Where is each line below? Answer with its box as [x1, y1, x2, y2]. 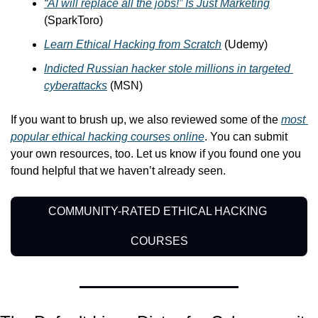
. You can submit [204, 131, 287, 143]
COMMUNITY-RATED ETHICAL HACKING [48, 205, 267, 218]
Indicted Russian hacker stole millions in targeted [44, 62, 290, 75]
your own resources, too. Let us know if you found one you [11, 148, 301, 160]
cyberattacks [44, 79, 107, 92]
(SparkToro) [44, 14, 103, 27]
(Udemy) [221, 38, 268, 51]
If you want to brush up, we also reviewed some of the [11, 114, 281, 126]
